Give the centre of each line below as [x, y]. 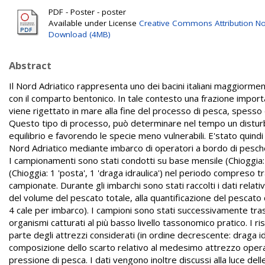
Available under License [94, 23]
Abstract [30, 65]
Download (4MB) [80, 34]
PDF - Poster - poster [87, 12]
